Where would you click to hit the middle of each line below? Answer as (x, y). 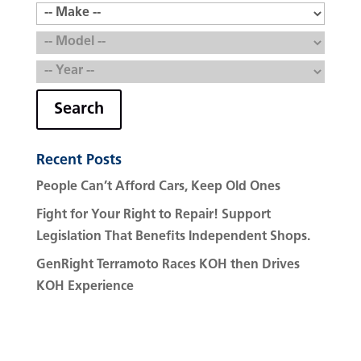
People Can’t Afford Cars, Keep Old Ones (158, 187)
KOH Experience (85, 286)
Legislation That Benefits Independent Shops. (173, 237)
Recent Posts (79, 160)
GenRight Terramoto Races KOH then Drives (168, 265)
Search (79, 109)
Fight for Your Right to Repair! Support (153, 215)
